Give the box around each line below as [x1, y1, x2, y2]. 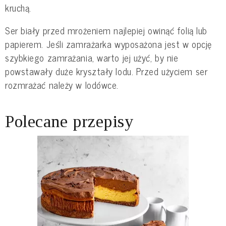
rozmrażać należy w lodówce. [5, 77, 119, 93]
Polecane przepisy [5, 112, 134, 131]
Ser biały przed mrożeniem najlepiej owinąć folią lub [5, 23, 207, 38]
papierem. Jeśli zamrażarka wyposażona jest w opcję [5, 36, 212, 52]
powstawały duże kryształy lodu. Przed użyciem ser [5, 64, 208, 79]
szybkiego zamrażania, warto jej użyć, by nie [5, 50, 179, 66]
